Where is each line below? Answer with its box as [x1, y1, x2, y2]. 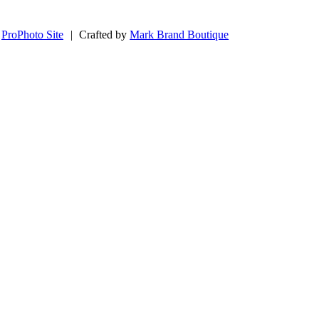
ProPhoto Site [1, 28, 63, 41]
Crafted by [79, 28, 130, 41]
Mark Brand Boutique [130, 28, 229, 41]
